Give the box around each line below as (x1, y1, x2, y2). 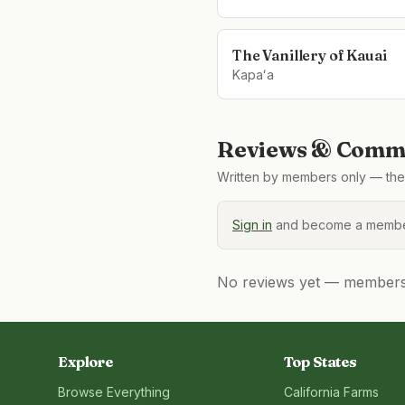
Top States (283, 353, 357, 371)
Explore (58, 353, 113, 371)
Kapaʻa (232, 67, 274, 82)
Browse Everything (58, 384, 170, 400)
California (283, 384, 340, 400)
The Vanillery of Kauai (232, 46, 387, 64)
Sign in (232, 217, 272, 232)
